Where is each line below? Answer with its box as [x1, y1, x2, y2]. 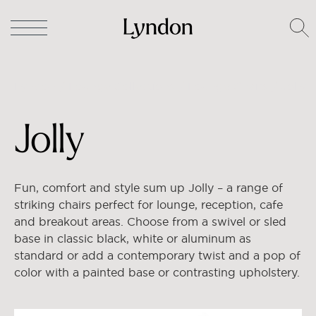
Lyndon [14, 80, 56, 92]
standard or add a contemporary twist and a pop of [14, 249, 300, 262]
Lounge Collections [68, 80, 175, 92]
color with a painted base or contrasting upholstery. [14, 266, 300, 279]
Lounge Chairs [188, 80, 268, 92]
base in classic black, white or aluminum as [14, 232, 251, 245]
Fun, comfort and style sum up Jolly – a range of [14, 181, 283, 194]
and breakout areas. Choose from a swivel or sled [14, 215, 286, 228]
